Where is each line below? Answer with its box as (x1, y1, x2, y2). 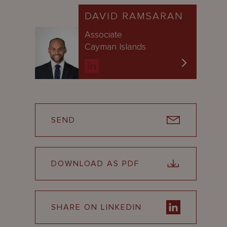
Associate (84, 29, 122, 40)
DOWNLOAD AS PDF (51, 159, 139, 169)
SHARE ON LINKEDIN (51, 202, 142, 212)
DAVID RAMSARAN (84, 10, 183, 22)
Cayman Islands (84, 41, 146, 52)
